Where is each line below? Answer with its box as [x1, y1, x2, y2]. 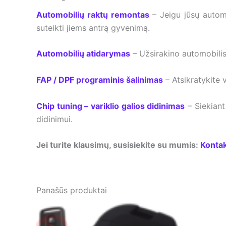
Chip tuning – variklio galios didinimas [36, 100, 185, 111]
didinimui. [36, 114, 73, 124]
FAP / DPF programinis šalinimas [36, 74, 163, 85]
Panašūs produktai [36, 185, 107, 196]
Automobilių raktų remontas [36, 9, 153, 20]
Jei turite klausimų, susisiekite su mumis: [36, 140, 200, 150]
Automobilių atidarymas [36, 48, 130, 59]
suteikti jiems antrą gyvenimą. [36, 22, 150, 33]
